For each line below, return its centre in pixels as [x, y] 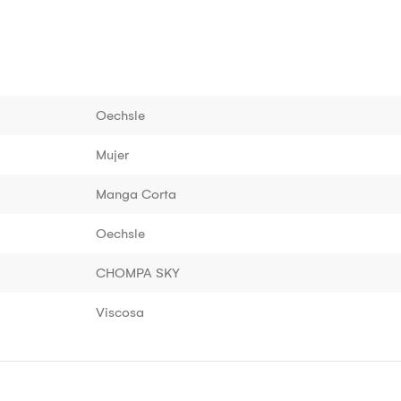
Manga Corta [136, 194]
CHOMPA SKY [138, 273]
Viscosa [120, 312]
